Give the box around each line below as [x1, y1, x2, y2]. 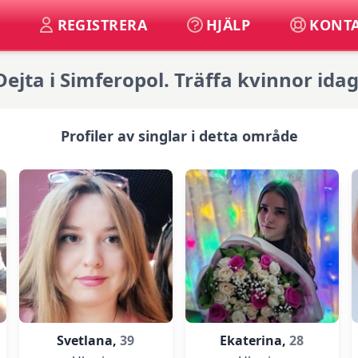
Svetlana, [57, 332, 121, 349]
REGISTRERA [57, 15, 147, 34]
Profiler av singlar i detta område [60, 126, 298, 145]
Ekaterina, [220, 332, 290, 349]
